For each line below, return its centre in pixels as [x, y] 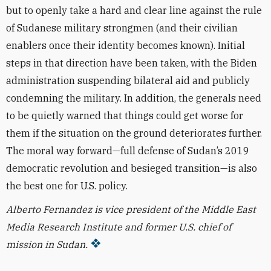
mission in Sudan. [47, 244]
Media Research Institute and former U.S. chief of [119, 227]
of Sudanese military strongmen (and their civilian [122, 28]
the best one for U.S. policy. [67, 186]
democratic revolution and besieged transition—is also [132, 168]
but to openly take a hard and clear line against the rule [134, 10]
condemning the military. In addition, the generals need [134, 98]
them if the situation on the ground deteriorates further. [134, 133]
